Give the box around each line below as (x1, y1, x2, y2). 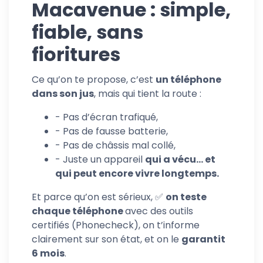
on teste (166, 190, 207, 204)
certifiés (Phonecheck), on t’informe (32, 218, 200, 232)
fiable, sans (32, 18, 143, 45)
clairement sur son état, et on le (32, 232, 181, 246)
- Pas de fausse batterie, (55, 124, 168, 138)
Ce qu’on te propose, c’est (32, 72, 156, 86)
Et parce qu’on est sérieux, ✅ (32, 190, 166, 204)
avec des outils (125, 204, 193, 218)
